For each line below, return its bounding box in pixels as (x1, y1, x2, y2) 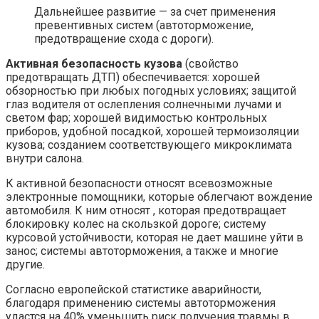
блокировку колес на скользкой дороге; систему (6, 217, 266, 231)
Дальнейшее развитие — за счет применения (34, 5, 276, 19)
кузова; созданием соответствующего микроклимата (6, 138, 292, 152)
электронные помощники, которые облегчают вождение (6, 190, 313, 204)
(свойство (182, 57, 239, 71)
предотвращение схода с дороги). (34, 32, 214, 46)
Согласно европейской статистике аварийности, (6, 283, 261, 297)
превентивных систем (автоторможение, (34, 19, 253, 33)
